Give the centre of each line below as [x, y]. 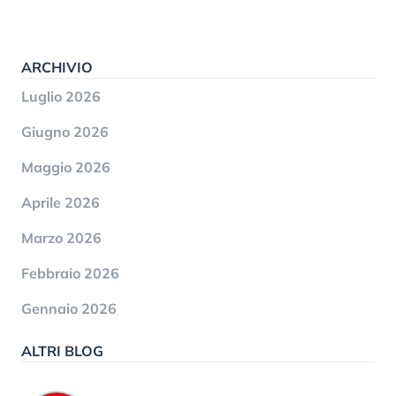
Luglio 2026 [61, 96]
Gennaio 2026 [69, 308]
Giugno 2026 [65, 131]
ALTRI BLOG [62, 350]
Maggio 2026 [66, 167]
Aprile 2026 [61, 202]
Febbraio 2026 [70, 273]
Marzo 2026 [61, 237]
